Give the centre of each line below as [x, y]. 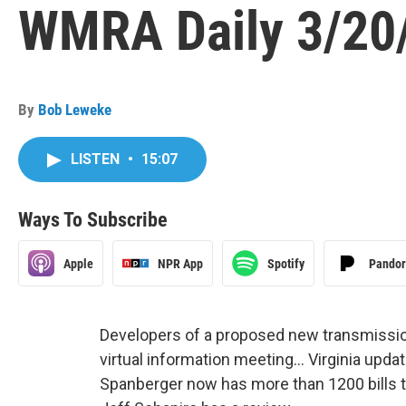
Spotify [286, 263]
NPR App [180, 263]
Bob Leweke [75, 110]
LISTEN [97, 159]
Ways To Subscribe [93, 220]
